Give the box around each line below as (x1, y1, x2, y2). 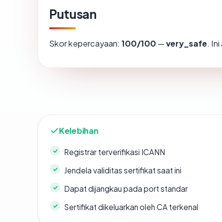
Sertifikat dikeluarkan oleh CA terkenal (64, 202, 198, 212)
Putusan (49, 6, 97, 22)
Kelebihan (59, 125, 99, 136)
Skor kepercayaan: (49, 38, 121, 49)
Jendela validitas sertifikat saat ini (64, 166, 181, 175)
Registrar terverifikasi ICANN (64, 147, 165, 157)
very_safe (166, 38, 207, 49)
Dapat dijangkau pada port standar (64, 184, 188, 194)
